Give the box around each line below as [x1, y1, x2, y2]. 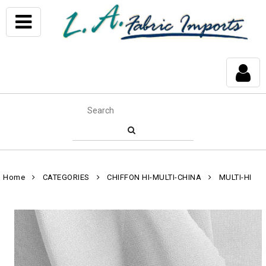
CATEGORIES [42, 173, 90, 182]
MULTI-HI [218, 173, 252, 182]
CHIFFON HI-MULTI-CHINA [107, 173, 201, 182]
